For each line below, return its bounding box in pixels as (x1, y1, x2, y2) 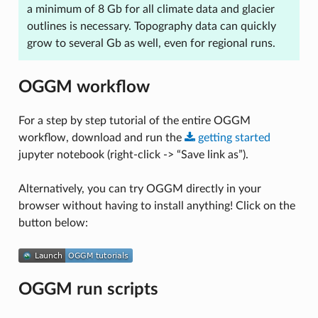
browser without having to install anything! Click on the (18, 199, 295, 212)
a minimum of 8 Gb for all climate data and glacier (26, 3, 275, 15)
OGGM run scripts (18, 280, 158, 298)
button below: (18, 216, 88, 229)
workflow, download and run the (18, 131, 185, 143)
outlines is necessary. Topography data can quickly (26, 20, 276, 32)
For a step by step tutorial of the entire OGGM (18, 114, 251, 126)
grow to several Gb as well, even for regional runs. (26, 37, 275, 49)
